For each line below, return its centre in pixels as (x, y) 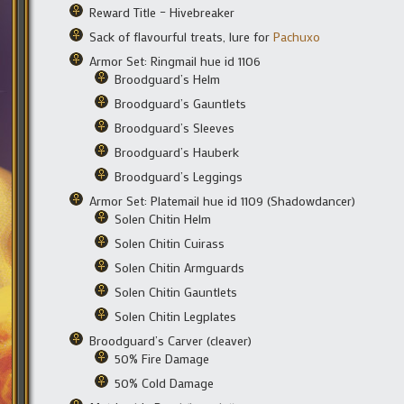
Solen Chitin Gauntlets (176, 291)
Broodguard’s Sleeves (174, 127)
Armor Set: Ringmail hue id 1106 (175, 60)
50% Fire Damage (162, 358)
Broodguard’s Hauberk (177, 151)
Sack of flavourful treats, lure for (181, 36)
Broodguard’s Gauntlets (180, 103)
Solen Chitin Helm (163, 218)
